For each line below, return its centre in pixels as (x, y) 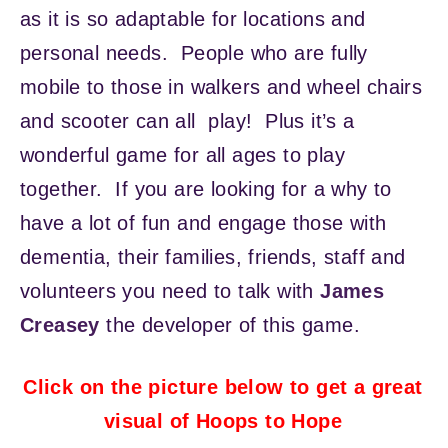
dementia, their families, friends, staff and (213, 256)
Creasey (60, 324)
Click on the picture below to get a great (223, 386)
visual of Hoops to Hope (223, 420)
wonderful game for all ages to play (182, 154)
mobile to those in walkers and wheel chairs (221, 86)
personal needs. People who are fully (194, 52)
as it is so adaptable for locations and (193, 18)
